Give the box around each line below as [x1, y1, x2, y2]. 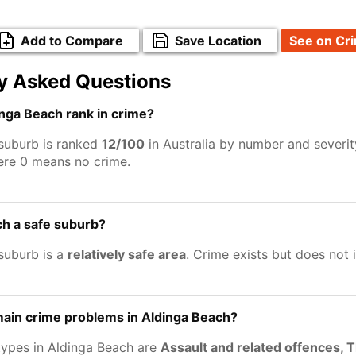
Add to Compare [21, 33, 123, 48]
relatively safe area [68, 246, 186, 262]
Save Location [175, 33, 261, 48]
